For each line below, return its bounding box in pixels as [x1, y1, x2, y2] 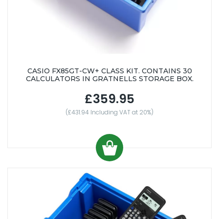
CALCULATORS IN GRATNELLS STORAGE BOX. [25, 74, 194, 84]
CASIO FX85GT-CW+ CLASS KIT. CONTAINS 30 [27, 66, 192, 76]
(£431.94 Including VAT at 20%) [66, 108, 153, 117]
